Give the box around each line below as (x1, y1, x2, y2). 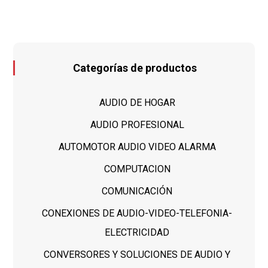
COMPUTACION (103, 163, 170, 175)
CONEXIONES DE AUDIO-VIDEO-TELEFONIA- (42, 208, 232, 220)
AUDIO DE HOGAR (99, 97, 175, 109)
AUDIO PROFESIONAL (90, 119, 184, 131)
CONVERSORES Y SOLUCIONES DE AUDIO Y (44, 249, 230, 261)
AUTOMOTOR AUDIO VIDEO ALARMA (58, 141, 216, 153)
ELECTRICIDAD (105, 227, 169, 239)
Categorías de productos (73, 62, 197, 75)
